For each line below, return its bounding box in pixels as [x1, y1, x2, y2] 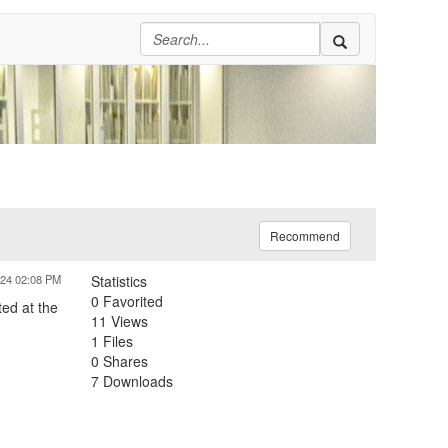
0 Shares [91, 351, 148, 371]
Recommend [269, 227, 340, 244]
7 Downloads [91, 371, 173, 391]
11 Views [91, 311, 148, 331]
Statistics [91, 271, 147, 291]
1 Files [91, 331, 133, 351]
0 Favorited [91, 291, 163, 311]
